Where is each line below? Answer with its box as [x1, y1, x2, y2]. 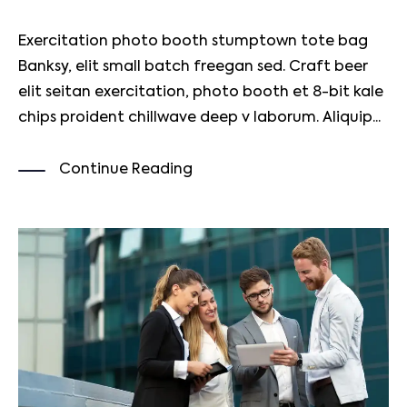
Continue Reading [59, 162, 193, 177]
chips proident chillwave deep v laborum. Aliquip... [18, 110, 381, 125]
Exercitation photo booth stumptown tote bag [18, 34, 368, 49]
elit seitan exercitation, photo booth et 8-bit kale [18, 84, 383, 100]
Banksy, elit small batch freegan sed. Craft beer [18, 59, 368, 74]
